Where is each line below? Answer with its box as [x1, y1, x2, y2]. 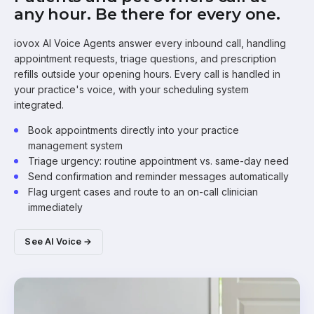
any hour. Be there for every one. [14, 4, 280, 25]
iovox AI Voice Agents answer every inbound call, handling [14, 37, 286, 50]
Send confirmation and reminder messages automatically [28, 170, 289, 183]
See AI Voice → [25, 236, 93, 247]
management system [28, 139, 123, 152]
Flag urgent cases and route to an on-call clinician [28, 186, 258, 198]
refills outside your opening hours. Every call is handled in [14, 68, 280, 81]
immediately [28, 201, 83, 214]
